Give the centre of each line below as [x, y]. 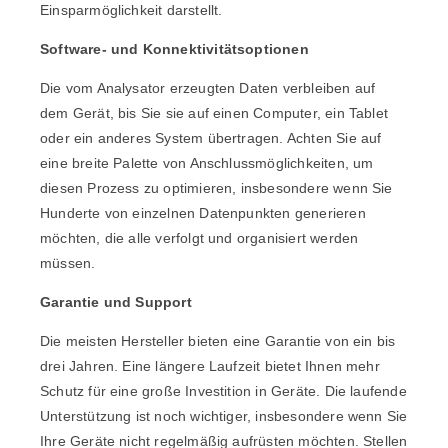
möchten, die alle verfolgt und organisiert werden [199, 237]
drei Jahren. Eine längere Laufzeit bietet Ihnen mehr [210, 365]
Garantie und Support [116, 301]
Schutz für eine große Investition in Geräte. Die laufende [223, 390]
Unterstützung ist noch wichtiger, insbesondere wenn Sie [224, 415]
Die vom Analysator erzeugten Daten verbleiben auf [208, 87]
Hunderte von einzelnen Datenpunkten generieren [203, 212]
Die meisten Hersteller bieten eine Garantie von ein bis [218, 340]
